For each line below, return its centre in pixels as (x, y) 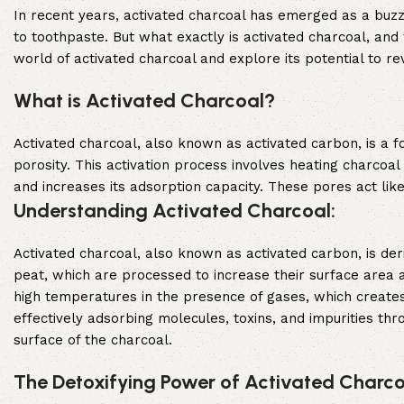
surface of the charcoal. (93, 340)
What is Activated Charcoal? (144, 101)
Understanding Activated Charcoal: (174, 211)
